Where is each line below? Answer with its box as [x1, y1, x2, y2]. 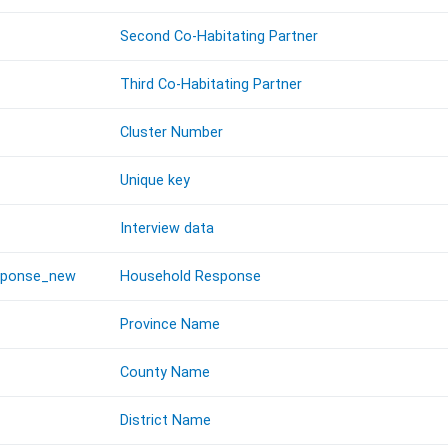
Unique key [120, 172, 191, 190]
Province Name [120, 316, 221, 334]
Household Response [120, 268, 262, 286]
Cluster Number [120, 124, 224, 142]
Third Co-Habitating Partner [120, 76, 303, 94]
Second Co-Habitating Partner [120, 28, 319, 46]
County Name [120, 364, 211, 382]
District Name [120, 412, 212, 430]
